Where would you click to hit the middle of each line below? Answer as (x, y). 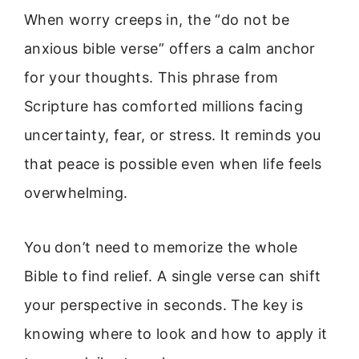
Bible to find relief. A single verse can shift (173, 276)
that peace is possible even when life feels (173, 164)
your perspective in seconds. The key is (164, 305)
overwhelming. (76, 193)
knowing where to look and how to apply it (176, 334)
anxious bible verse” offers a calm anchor (170, 48)
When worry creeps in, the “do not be (157, 20)
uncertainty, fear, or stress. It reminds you (173, 135)
